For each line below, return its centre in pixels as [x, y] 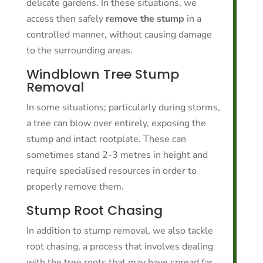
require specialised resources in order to [111, 171]
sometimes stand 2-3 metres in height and [117, 155]
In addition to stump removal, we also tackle [119, 231]
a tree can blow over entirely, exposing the [116, 123]
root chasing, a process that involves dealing [119, 247]
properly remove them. [75, 187]
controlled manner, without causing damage [119, 35]
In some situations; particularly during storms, [123, 107]
